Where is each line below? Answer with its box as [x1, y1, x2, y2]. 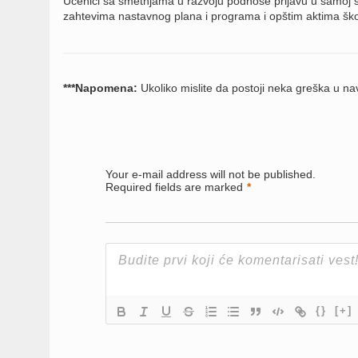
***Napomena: [63, 82, 141, 94]
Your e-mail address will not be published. [105, 168, 316, 181]
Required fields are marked [105, 181, 243, 193]
